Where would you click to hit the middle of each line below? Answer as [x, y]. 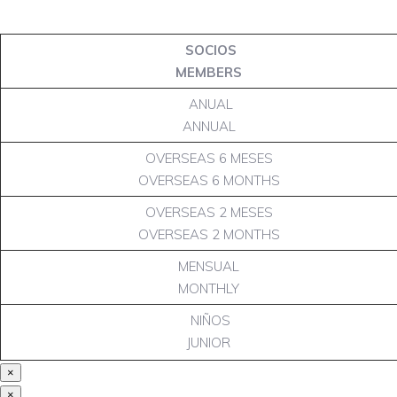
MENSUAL [209, 266]
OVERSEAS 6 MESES [209, 158]
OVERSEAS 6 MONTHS [209, 180]
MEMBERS [209, 72]
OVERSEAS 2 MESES [209, 212]
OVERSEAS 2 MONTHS [209, 234]
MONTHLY [209, 288]
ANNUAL [209, 126]
